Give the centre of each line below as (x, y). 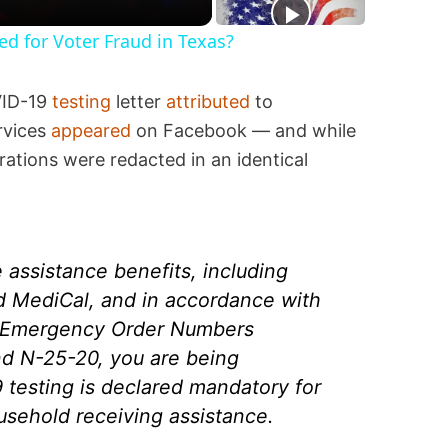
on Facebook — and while (244, 131)
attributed (208, 102)
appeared (91, 131)
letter (139, 102)
